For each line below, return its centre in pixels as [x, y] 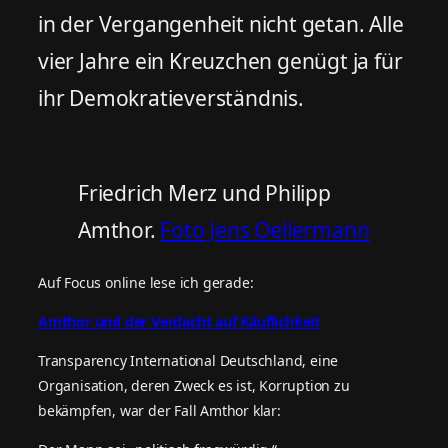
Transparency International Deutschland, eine [188, 360]
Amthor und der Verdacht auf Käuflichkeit [179, 321]
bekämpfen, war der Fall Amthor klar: [159, 410]
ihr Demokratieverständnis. [171, 97]
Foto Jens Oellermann [265, 229]
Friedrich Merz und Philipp [204, 192]
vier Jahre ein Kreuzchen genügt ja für [220, 60]
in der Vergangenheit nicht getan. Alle [221, 23]
